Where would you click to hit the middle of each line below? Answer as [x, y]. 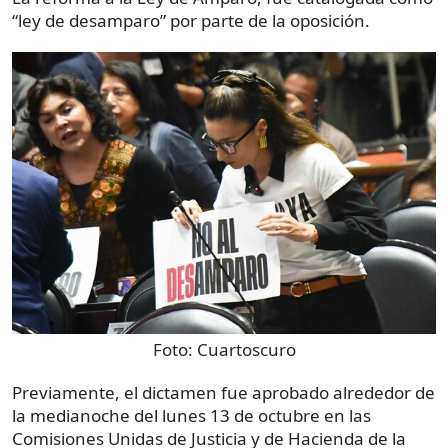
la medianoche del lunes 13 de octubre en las [191, 415]
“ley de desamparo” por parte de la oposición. [191, 20]
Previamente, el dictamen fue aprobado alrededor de [223, 392]
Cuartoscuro [246, 349]
